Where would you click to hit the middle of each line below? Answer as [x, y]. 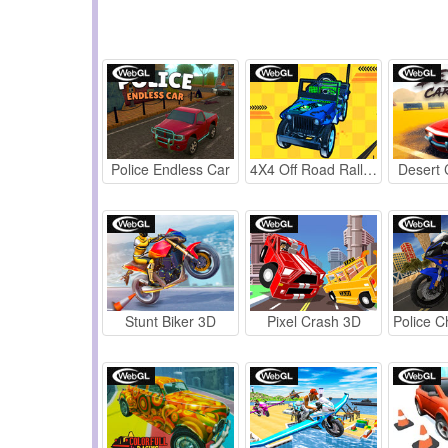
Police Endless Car [171, 169]
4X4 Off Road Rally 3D [370, 169]
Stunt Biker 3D [171, 320]
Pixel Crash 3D [313, 320]
